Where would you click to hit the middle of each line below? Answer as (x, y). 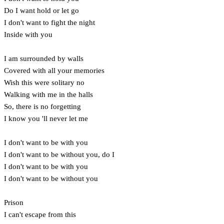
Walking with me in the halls (48, 94)
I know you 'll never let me (46, 118)
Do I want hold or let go (41, 10)
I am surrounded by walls (44, 58)
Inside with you (28, 34)
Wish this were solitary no (44, 82)
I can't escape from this (40, 214)
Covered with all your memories (54, 70)
